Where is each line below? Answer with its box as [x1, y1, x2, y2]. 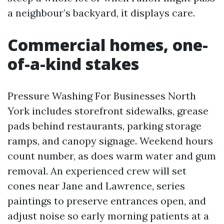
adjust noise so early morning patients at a [7, 209, 209, 222]
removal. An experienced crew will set [7, 164, 186, 177]
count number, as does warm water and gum [7, 149, 216, 162]
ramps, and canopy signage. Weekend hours [7, 134, 213, 147]
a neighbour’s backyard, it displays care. [7, 6, 195, 19]
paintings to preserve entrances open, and [7, 194, 206, 207]
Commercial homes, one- [7, 33, 208, 55]
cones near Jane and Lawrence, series [7, 179, 185, 192]
